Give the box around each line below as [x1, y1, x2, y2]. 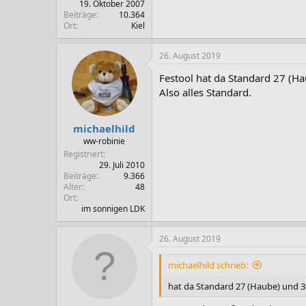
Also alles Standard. [159, 85, 251, 99]
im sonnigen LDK [81, 202, 145, 214]
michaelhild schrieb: [168, 258, 248, 271]
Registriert [64, 148, 103, 160]
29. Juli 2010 [99, 158, 145, 171]
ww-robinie [83, 135, 125, 147]
